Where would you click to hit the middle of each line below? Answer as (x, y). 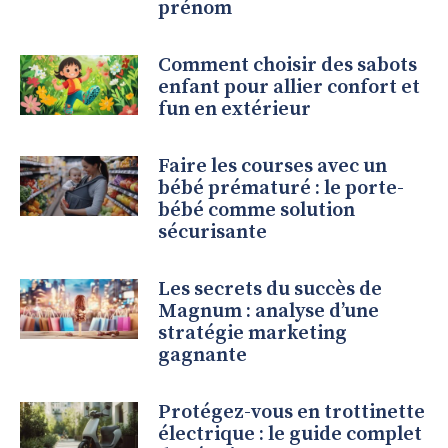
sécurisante (213, 233)
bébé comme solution (257, 211)
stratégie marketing (253, 334)
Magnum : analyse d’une (269, 312)
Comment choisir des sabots (288, 66)
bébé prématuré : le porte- (281, 189)
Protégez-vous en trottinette (292, 413)
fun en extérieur (235, 110)
